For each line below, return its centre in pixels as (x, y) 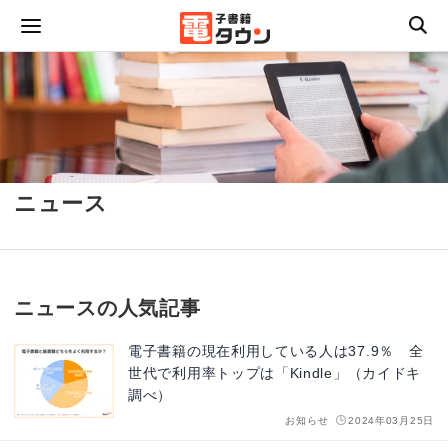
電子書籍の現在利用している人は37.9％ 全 (276, 351)
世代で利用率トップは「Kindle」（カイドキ (275, 373)
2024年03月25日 (391, 421)
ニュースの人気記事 (107, 308)
